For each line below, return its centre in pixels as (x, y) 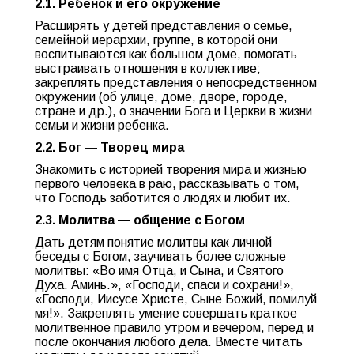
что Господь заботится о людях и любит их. (163, 198)
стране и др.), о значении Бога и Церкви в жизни (173, 111)
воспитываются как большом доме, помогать (166, 54)
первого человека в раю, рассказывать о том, (167, 184)
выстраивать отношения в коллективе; (148, 68)
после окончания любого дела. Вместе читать (169, 342)
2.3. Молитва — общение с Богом (140, 220)
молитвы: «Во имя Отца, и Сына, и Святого (159, 271)
